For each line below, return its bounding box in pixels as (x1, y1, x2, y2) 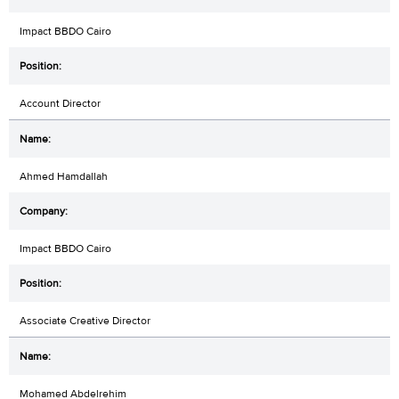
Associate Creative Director (20, 313, 151, 329)
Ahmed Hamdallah (20, 169, 108, 184)
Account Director (20, 96, 101, 111)
